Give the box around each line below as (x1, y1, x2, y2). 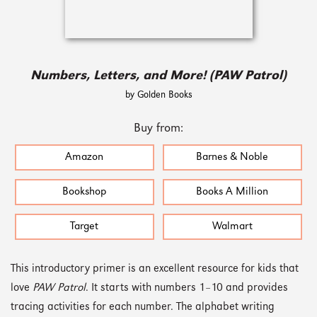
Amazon (65, 152, 104, 163)
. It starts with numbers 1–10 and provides (86, 282, 288, 294)
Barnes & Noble (196, 152, 269, 163)
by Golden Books (125, 90, 192, 100)
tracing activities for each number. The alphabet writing (11, 301, 275, 313)
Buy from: (134, 122, 183, 134)
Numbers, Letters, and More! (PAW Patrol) (30, 69, 287, 82)
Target (70, 221, 99, 232)
